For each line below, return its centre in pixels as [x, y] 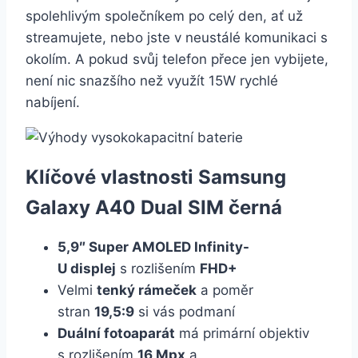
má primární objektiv [242, 334]
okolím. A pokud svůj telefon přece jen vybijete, [177, 60]
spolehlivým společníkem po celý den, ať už [164, 16]
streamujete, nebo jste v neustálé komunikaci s [177, 38]
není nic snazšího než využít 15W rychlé [152, 81]
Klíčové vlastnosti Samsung [156, 177]
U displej [87, 269]
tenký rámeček [147, 290]
